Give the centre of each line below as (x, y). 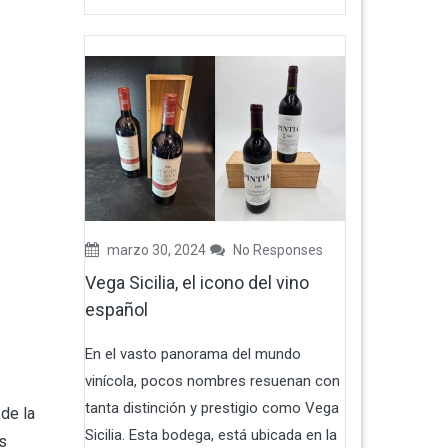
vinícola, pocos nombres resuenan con (212, 381)
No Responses (276, 250)
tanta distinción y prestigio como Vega (211, 408)
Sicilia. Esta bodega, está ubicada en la (210, 435)
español (116, 310)
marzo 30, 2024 (154, 250)
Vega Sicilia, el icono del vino (196, 283)
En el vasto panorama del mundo (192, 354)
